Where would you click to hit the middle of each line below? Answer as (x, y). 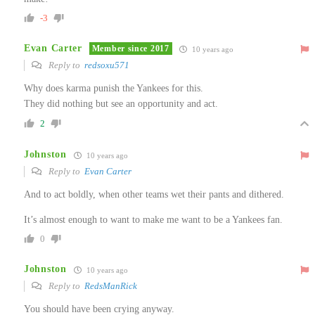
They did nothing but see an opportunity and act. (121, 103)
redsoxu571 (107, 65)
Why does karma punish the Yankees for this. (114, 88)
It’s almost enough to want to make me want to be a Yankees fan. (153, 219)
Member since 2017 (130, 49)
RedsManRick (111, 285)
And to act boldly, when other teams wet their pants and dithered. (154, 194)
